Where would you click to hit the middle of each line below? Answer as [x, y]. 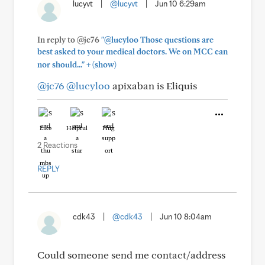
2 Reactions [57, 145]
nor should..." [61, 64]
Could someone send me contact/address [131, 255]
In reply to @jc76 [69, 40]
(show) [104, 64]
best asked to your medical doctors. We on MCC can [132, 51]
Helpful [77, 128]
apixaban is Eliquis [153, 85]
